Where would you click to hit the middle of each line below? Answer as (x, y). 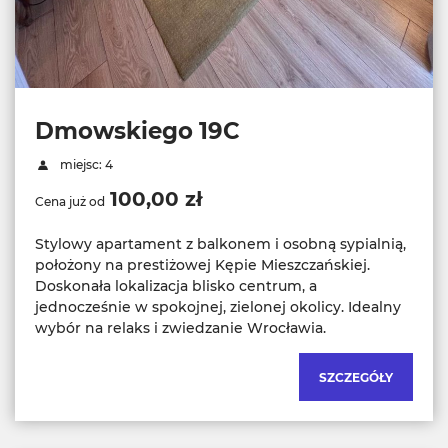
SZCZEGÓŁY (356, 378)
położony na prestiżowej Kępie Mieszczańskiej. (202, 265)
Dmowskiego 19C (137, 131)
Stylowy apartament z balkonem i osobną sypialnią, (220, 244)
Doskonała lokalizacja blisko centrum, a (176, 286)
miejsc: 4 (84, 165)
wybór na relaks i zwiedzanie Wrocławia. (180, 328)
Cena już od (70, 202)
